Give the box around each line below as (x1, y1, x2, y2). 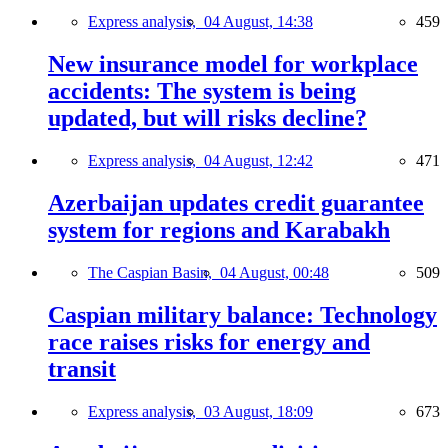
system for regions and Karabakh (48, 217, 390, 244)
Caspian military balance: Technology (48, 301, 437, 328)
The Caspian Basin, (88, 263, 220, 281)
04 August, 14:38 (204, 13, 313, 31)
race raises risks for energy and (48, 328, 370, 355)
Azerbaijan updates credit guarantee (48, 190, 424, 217)
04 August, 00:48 (220, 263, 329, 281)
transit (48, 355, 116, 382)
